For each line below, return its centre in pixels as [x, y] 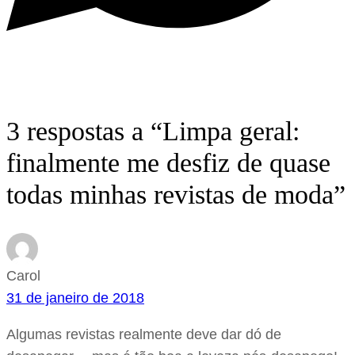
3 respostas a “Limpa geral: [153, 132]
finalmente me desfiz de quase [168, 163]
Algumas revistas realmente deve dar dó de [144, 335]
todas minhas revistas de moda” [176, 195]
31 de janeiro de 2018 [75, 298]
